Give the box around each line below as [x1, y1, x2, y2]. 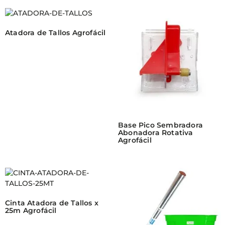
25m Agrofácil [5, 206, 57, 215]
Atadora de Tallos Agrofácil [5, 28, 106, 38]
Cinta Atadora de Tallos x [5, 198, 98, 208]
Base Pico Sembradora [118, 121, 203, 130]
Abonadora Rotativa [118, 128, 193, 138]
